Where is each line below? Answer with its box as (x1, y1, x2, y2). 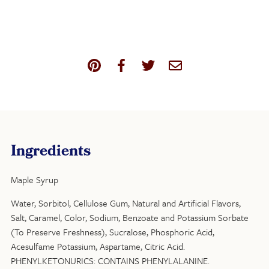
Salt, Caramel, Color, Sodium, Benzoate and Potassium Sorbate (11, 210, 249, 224)
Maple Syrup (11, 173, 58, 187)
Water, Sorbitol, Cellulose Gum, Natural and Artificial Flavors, (11, 196, 241, 210)
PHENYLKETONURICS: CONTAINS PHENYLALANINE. (11, 253, 210, 267)
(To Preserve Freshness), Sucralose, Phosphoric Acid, (11, 225, 214, 238)
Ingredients (11, 140, 91, 166)
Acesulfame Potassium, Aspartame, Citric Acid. (11, 239, 185, 253)
